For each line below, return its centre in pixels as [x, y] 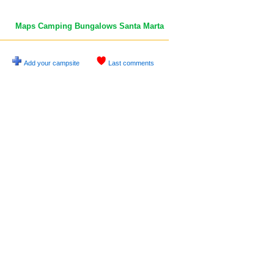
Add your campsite [52, 63]
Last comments [131, 63]
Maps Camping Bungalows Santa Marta [90, 26]
